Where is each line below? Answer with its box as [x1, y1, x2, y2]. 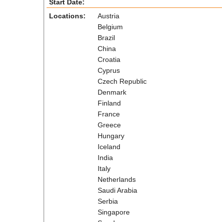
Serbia [97, 197, 118, 205]
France [97, 110, 120, 118]
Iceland [97, 143, 120, 151]
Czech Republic [97, 77, 147, 85]
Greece [97, 121, 121, 129]
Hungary [97, 132, 124, 140]
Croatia [97, 55, 120, 63]
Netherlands [97, 175, 136, 183]
